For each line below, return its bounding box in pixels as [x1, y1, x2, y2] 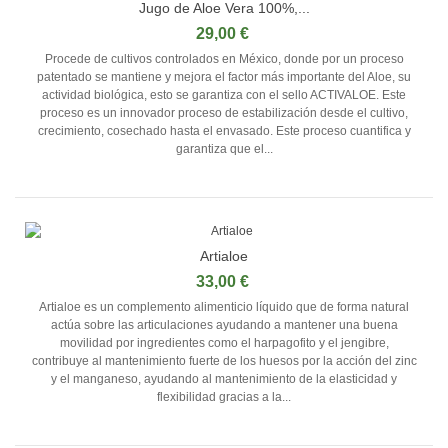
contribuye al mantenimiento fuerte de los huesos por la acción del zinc [31, 353, 417, 368]
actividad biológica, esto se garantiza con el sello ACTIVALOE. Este [42, 87, 406, 102]
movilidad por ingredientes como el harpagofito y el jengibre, [59, 335, 389, 350]
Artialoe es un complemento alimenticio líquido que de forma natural [39, 299, 409, 314]
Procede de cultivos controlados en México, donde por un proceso [44, 51, 404, 66]
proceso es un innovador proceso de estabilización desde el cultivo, [40, 105, 408, 120]
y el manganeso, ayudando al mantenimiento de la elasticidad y [51, 371, 397, 386]
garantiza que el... [175, 141, 273, 156]
